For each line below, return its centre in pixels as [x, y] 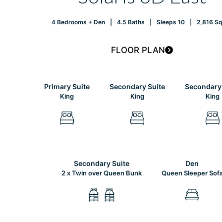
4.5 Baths [131, 22]
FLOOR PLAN [138, 50]
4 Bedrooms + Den [78, 22]
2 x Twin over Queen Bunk [101, 173]
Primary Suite [67, 86]
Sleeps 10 [170, 22]
